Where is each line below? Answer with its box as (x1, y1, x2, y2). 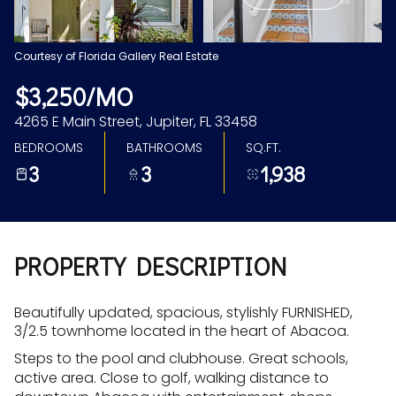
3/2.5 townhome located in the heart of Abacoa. (14, 321, 349, 341)
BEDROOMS (14, 138, 83, 156)
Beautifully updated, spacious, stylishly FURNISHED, (14, 302, 353, 323)
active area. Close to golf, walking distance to (14, 368, 329, 388)
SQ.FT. (246, 138, 281, 156)
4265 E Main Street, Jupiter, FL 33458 (14, 111, 257, 132)
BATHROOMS (126, 138, 202, 156)
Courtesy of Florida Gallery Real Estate (14, 49, 218, 64)
